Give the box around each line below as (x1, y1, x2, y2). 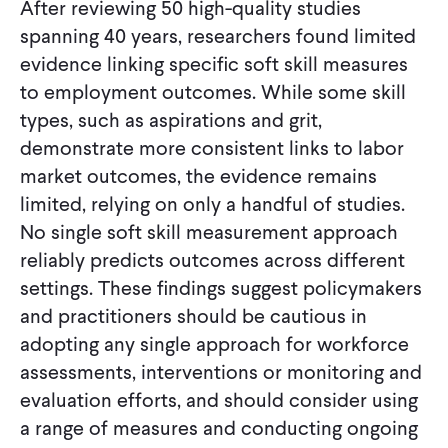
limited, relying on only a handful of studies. (20, 189, 405, 218)
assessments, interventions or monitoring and (20, 357, 422, 386)
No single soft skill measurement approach (20, 217, 398, 246)
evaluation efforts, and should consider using (20, 385, 418, 414)
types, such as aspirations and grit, (20, 105, 322, 134)
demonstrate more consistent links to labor (20, 133, 404, 162)
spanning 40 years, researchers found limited (20, 21, 416, 50)
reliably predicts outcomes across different (20, 245, 405, 274)
